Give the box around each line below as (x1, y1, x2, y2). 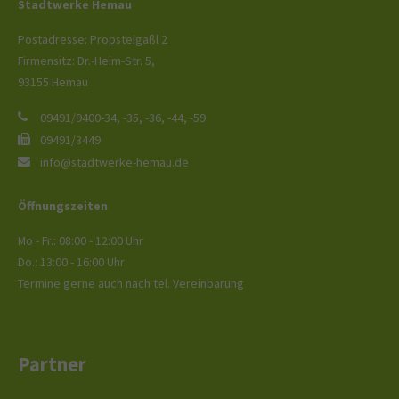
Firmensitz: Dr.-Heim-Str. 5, (18, 53, 155, 69)
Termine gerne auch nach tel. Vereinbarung (18, 275, 244, 292)
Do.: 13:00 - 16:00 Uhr (18, 254, 125, 271)
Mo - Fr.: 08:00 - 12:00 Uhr (18, 232, 143, 249)
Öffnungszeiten (18, 198, 108, 215)
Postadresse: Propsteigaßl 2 (18, 31, 167, 48)
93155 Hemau (18, 74, 88, 91)
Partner (18, 352, 86, 378)
